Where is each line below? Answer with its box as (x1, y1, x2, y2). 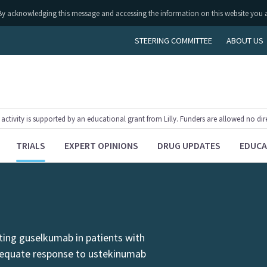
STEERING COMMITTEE (134, 35, 212, 46)
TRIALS (16, 139, 46, 151)
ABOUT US (226, 35, 263, 46)
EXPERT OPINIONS (64, 139, 139, 151)
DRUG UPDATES (157, 139, 221, 151)
